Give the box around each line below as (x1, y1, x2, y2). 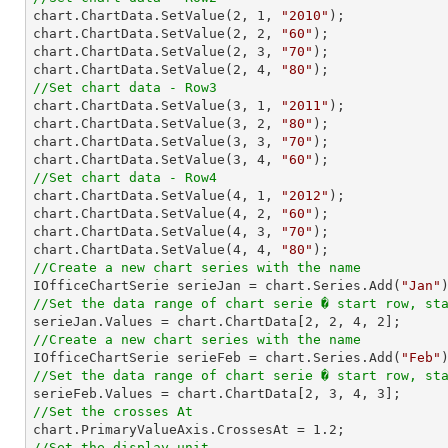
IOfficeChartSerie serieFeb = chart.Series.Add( (33, 350, 401, 365)
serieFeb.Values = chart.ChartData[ (33, 386, 305, 401)
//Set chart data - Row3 (33, 80, 217, 95)
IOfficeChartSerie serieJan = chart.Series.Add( (33, 278, 401, 293)
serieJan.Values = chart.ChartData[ (33, 314, 305, 329)
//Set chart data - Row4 (33, 170, 217, 185)
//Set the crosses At (33, 404, 193, 419)
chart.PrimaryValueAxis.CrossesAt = (33, 422, 313, 437)
